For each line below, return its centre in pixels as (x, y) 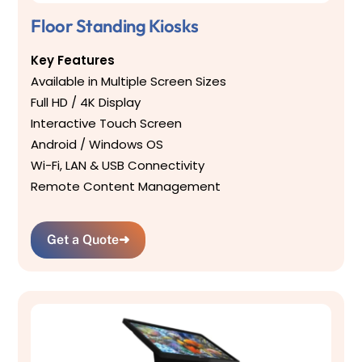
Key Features (73, 61)
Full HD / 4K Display (86, 103)
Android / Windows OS (97, 145)
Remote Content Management (126, 187)
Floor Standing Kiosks (115, 26)
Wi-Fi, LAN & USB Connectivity (118, 166)
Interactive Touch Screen (107, 124)
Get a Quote (83, 239)
